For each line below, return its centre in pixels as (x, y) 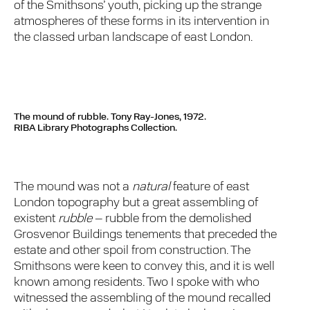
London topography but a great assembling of (136, 203)
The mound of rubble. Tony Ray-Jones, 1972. (110, 117)
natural (152, 188)
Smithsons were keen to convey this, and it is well (145, 267)
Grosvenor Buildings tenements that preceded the (146, 235)
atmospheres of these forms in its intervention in (142, 22)
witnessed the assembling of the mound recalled (143, 299)
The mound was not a (73, 188)
